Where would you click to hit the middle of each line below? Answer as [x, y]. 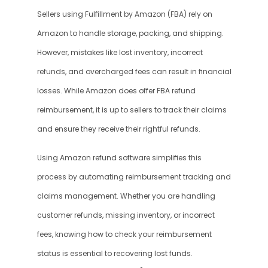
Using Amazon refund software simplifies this [119, 158]
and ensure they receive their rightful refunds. [118, 129]
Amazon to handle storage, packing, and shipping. [130, 33]
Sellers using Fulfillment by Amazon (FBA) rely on [124, 14]
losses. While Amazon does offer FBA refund [116, 91]
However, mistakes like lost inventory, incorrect [120, 53]
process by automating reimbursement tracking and [134, 177]
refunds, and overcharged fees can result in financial [134, 72]
